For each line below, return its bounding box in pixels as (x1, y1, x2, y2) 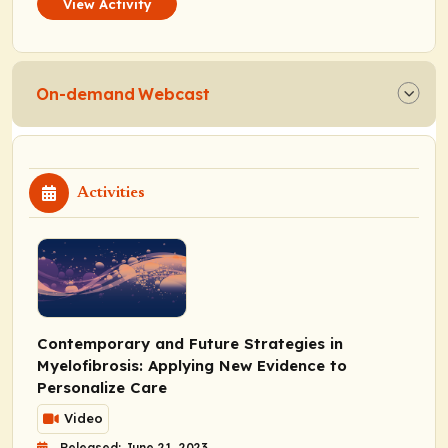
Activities (77, 184, 145, 201)
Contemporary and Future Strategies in (37, 333, 343, 353)
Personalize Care (37, 377, 167, 397)
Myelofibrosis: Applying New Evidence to (37, 355, 347, 375)
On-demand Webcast (36, 83, 210, 104)
